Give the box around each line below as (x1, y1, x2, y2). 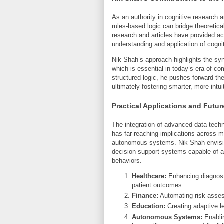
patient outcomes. (132, 181, 184, 189)
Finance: (132, 192, 158, 200)
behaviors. (112, 156, 142, 164)
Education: (132, 202, 165, 210)
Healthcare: (132, 172, 166, 180)
